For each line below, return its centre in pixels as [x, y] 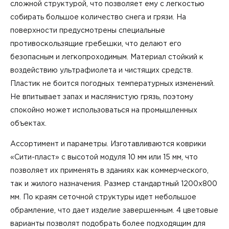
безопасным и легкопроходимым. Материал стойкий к [107, 57]
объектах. [28, 123]
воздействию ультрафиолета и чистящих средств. [101, 70]
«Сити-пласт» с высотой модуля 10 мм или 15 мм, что [104, 157]
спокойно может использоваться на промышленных [104, 110]
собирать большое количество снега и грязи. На [98, 17]
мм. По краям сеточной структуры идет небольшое [103, 197]
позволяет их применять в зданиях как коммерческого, [109, 170]
